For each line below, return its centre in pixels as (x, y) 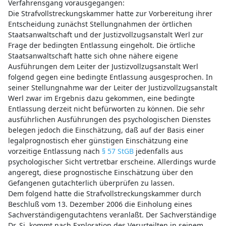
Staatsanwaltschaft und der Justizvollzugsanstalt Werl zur (105, 34)
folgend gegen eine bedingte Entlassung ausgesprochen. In (110, 77)
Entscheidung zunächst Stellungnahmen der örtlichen (100, 24)
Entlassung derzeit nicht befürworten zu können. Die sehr (106, 108)
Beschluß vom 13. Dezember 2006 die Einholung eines (100, 204)
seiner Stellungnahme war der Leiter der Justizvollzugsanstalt (112, 87)
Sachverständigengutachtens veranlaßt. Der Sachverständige (112, 214)
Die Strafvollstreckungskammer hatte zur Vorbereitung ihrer (110, 13)
